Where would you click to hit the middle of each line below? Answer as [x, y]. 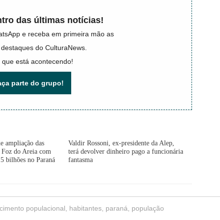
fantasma [82, 160]
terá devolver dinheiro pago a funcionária [126, 151]
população [148, 208]
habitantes [85, 208]
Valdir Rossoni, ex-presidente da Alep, [122, 143]
